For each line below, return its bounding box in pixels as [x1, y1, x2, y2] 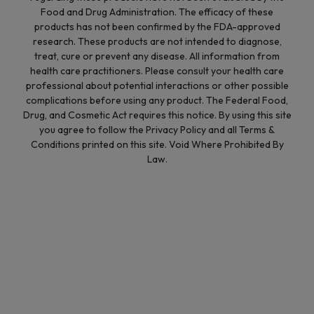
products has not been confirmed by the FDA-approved [34, 20, 280, 33]
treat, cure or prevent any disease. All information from [34, 49, 280, 62]
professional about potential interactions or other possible [25, 78, 289, 92]
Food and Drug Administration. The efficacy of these [41, 5, 273, 18]
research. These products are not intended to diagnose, [32, 34, 282, 48]
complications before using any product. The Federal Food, [26, 93, 288, 107]
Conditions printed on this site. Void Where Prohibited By [30, 137, 284, 151]
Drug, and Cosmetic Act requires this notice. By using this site [22, 108, 292, 121]
